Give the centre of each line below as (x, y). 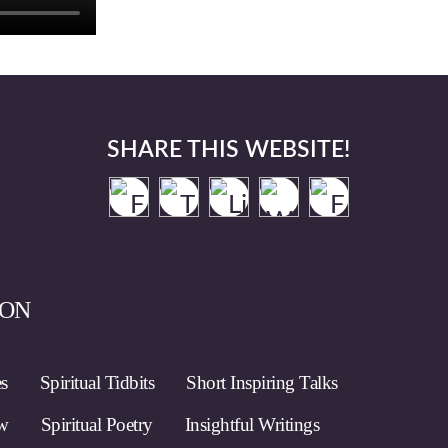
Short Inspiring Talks (262, 382)
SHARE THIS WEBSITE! (228, 149)
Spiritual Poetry (96, 424)
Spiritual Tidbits (97, 382)
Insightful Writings (252, 424)
